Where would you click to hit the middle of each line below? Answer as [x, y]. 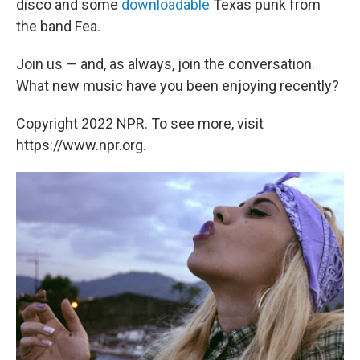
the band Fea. [58, 27]
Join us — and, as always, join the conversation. [166, 64]
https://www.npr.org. [81, 145]
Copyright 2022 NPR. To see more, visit [140, 124]
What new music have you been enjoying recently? [178, 86]
